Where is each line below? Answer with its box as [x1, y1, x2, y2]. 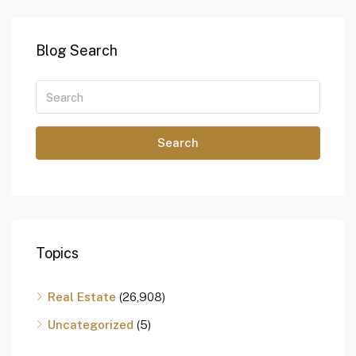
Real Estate [48, 290, 116, 304]
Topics [36, 245, 79, 262]
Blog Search [36, 42, 118, 60]
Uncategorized [48, 318, 133, 332]
